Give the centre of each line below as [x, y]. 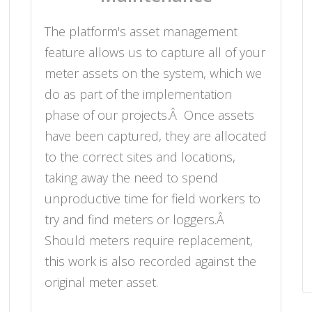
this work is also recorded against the [150, 262]
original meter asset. [101, 282]
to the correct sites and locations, [140, 157]
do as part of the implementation [138, 94]
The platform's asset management [141, 32]
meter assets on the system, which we [153, 73]
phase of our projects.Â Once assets [149, 115]
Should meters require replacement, [149, 241]
